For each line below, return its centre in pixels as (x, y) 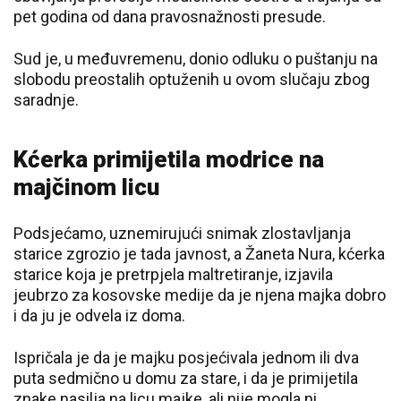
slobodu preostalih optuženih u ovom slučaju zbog (192, 79)
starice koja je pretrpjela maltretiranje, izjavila (173, 274)
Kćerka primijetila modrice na (169, 159)
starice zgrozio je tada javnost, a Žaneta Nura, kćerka (199, 254)
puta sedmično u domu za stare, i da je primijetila (186, 378)
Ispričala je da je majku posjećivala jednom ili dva (186, 358)
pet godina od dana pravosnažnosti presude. (170, 17)
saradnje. (48, 100)
